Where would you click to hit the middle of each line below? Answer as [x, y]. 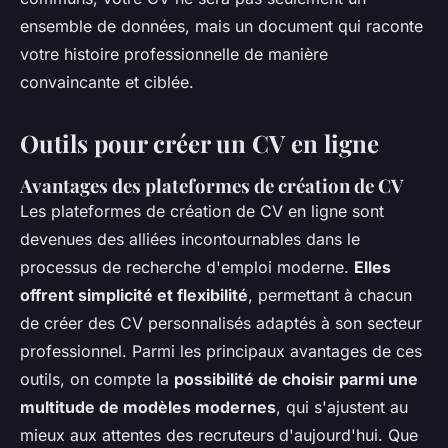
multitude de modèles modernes [148, 406]
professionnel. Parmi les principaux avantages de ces [221, 350]
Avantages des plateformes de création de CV [212, 185]
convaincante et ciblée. [107, 81]
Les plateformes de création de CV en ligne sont [202, 210]
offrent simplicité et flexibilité [134, 294]
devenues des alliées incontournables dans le [190, 238]
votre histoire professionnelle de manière [174, 53]
